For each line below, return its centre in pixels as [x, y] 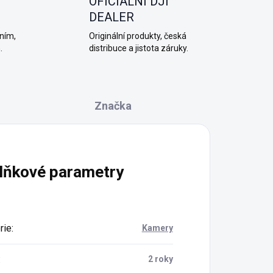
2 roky [160, 259]
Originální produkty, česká [137, 36]
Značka [113, 106]
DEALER [111, 17]
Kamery [157, 228]
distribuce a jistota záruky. [138, 48]
